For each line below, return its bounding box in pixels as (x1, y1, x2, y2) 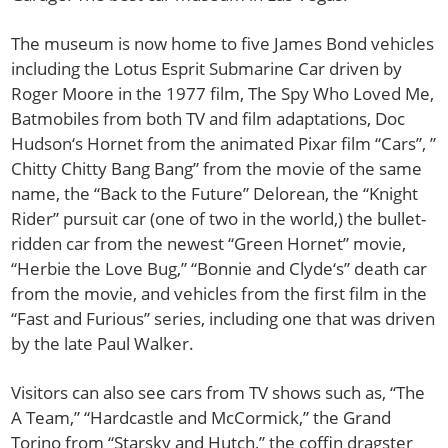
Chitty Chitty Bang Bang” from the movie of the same (11, 156, 423, 180)
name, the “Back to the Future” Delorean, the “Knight (11, 181, 419, 205)
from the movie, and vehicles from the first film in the (11, 281, 428, 305)
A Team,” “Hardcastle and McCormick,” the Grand (11, 405, 392, 429)
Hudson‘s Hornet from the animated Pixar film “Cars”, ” (11, 131, 437, 155)
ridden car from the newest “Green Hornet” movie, (11, 231, 407, 255)
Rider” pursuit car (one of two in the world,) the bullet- (11, 206, 427, 230)
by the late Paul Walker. (11, 331, 195, 355)
